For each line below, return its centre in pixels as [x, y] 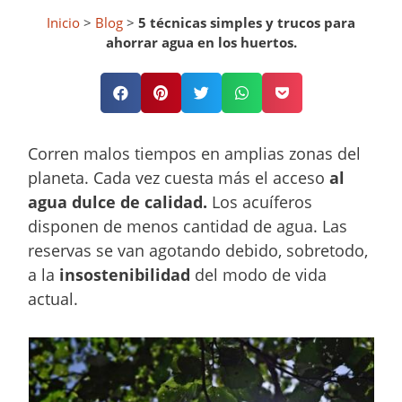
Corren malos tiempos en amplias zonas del [195, 154]
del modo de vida [259, 275]
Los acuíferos [260, 202]
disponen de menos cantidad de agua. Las [188, 227]
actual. [53, 299]
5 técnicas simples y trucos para [247, 22]
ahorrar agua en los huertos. [201, 42]
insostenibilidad [125, 275]
